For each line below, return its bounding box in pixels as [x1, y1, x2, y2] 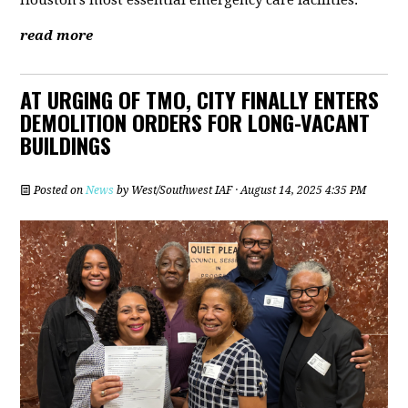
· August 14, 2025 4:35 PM [232, 184, 367, 198]
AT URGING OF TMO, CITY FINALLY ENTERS [20, 83, 380, 117]
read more [20, 27, 94, 45]
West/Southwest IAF [131, 184, 233, 198]
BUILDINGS [20, 128, 112, 162]
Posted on [31, 184, 87, 198]
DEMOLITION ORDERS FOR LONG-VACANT [20, 106, 371, 139]
